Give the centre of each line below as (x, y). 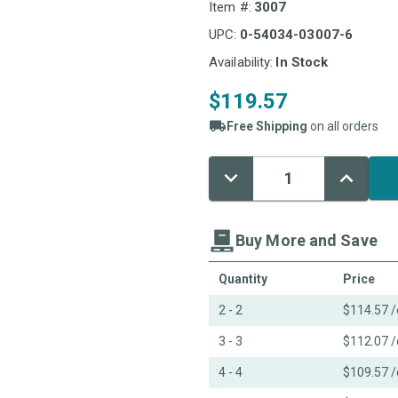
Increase (357, 174)
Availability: (241, 62)
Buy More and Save (306, 241)
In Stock (302, 62)
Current (227, 187)
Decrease (244, 174)
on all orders (343, 126)
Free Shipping (267, 126)
